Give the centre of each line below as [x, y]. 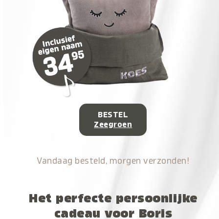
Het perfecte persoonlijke [113, 198]
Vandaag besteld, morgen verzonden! [113, 161]
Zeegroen [113, 125]
